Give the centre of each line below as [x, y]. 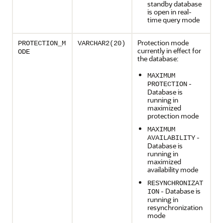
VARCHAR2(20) [102, 43]
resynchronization [175, 207]
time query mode [173, 20]
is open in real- [169, 12]
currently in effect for [169, 51]
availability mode [173, 169]
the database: [158, 58]
